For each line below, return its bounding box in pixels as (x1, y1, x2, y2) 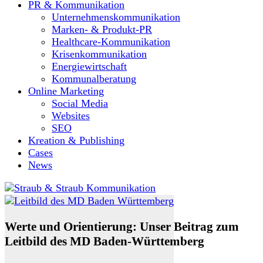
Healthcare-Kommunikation (52, 36, 170, 48)
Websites (52, 110, 90, 122)
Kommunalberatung (52, 73, 136, 85)
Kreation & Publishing (28, 134, 124, 146)
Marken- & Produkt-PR (52, 23, 152, 35)
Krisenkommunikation (52, 48, 147, 60)
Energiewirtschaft (52, 60, 127, 72)
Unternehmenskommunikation (52, 11, 180, 23)
